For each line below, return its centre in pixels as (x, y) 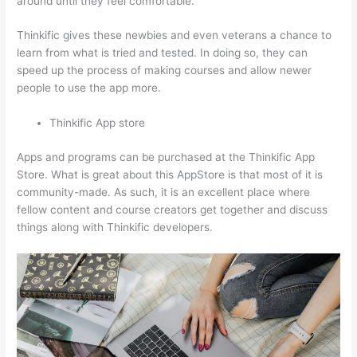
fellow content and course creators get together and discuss (173, 209)
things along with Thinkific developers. (115, 227)
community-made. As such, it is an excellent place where (164, 192)
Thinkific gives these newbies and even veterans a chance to (175, 35)
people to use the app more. (89, 88)
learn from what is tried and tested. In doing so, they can (163, 53)
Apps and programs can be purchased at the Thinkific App (166, 157)
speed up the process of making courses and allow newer (165, 71)
